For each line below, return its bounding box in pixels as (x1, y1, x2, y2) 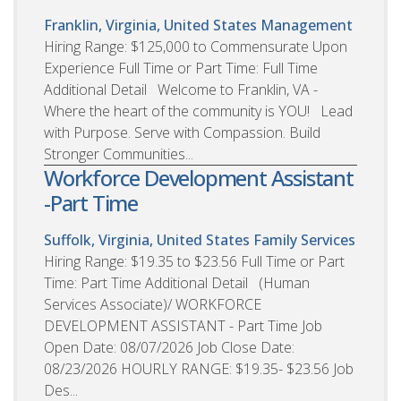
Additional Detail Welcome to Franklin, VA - (44, 79, 318, 99)
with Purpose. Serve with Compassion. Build (44, 122, 320, 142)
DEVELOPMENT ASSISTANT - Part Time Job (44, 315, 322, 336)
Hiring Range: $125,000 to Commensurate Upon (44, 36, 347, 56)
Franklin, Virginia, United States (44, 14, 257, 35)
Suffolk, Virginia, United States (44, 229, 250, 250)
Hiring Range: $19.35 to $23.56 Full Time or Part (44, 251, 345, 271)
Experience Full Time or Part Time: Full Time (44, 57, 318, 78)
